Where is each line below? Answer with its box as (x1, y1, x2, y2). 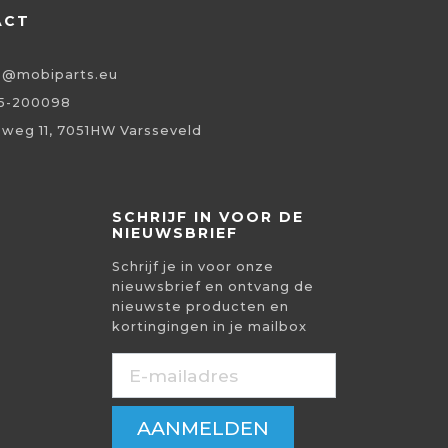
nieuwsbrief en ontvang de (112, 279, 314, 295)
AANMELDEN (137, 415, 269, 440)
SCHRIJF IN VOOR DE (112, 208, 304, 227)
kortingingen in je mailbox (112, 319, 307, 335)
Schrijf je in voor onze (112, 259, 274, 275)
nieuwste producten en (112, 299, 289, 315)
